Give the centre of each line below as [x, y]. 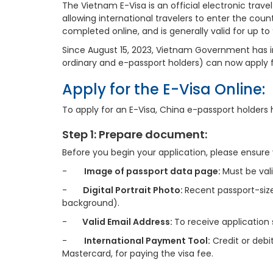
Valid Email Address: [126, 222]
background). [91, 203]
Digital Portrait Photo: [132, 190]
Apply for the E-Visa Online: [164, 89]
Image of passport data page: [153, 171]
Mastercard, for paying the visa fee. [138, 253]
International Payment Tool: [147, 241]
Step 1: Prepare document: [135, 134]
